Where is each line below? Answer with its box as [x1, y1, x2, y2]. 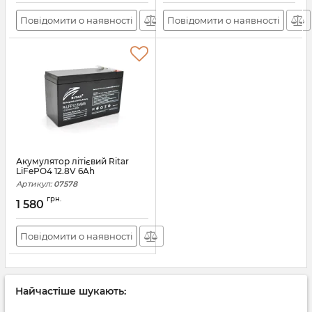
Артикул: [16, 179, 52, 189]
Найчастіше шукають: [15, 285, 126, 297]
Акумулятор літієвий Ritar [16, 156, 129, 166]
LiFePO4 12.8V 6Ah [16, 166, 95, 176]
